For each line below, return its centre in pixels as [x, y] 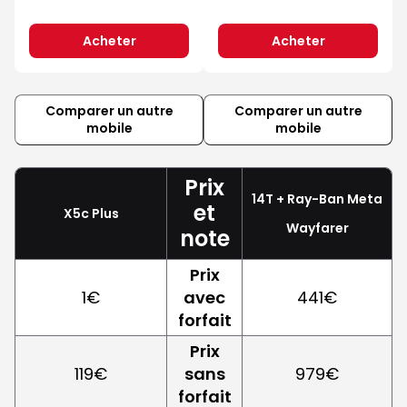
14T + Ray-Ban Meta [317, 199]
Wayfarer [317, 228]
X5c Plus [91, 213]
